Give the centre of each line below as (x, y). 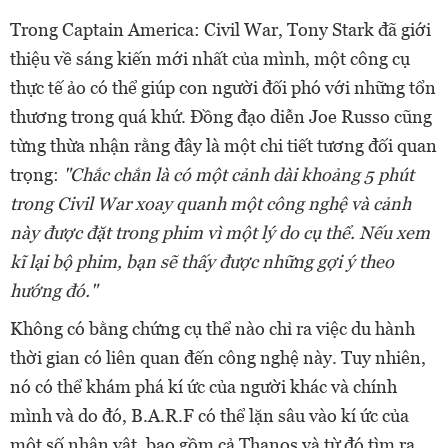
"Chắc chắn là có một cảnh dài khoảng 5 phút (238, 174)
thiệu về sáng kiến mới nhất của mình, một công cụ (210, 58)
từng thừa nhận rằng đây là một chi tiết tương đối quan (223, 145)
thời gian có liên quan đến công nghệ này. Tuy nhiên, (218, 357)
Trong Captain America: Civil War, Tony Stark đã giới (220, 29)
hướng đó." (53, 290)
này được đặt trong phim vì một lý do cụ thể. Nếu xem (220, 232)
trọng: (36, 174)
